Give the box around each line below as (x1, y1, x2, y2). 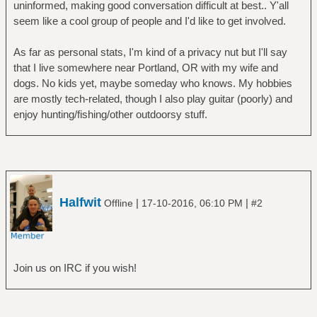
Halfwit (59, 195, 101, 209)
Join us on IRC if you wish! (13, 262, 137, 274)
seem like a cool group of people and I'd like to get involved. (13, 14, 286, 27)
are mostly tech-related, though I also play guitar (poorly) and (13, 92, 292, 105)
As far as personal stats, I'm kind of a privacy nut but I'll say (13, 45, 287, 58)
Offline (101, 197, 136, 209)
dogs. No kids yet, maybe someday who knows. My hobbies (13, 76, 292, 89)
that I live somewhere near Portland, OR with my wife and (13, 61, 278, 74)
